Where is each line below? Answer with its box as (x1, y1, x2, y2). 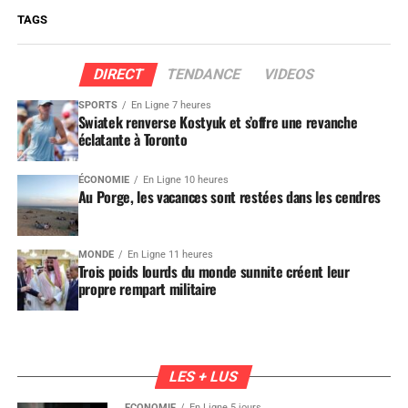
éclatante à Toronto (77, 128, 188, 151)
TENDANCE (164, 66, 243, 84)
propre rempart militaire (77, 277, 217, 300)
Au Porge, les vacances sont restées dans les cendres (77, 186, 381, 209)
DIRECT (91, 66, 146, 84)
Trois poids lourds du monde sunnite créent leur (77, 260, 350, 282)
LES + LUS (168, 367, 241, 385)
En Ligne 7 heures (130, 99, 211, 112)
